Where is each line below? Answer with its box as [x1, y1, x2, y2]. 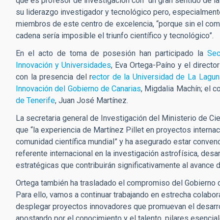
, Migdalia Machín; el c [141, 83, 217, 93]
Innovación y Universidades [16, 60, 111, 70]
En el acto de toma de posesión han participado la [16, 48, 207, 58]
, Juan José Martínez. [55, 95, 130, 105]
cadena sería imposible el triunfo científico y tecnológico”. [16, 30, 214, 40]
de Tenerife [16, 95, 55, 105]
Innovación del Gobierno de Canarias [16, 83, 141, 93]
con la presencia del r [16, 72, 92, 82]
